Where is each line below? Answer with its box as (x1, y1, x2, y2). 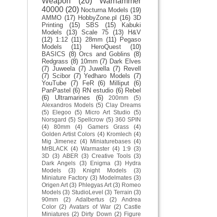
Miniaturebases (90, 138, 131, 144)
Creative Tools (92, 152, 131, 159)
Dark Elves (109, 57, 141, 65)
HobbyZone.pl (78, 14, 117, 21)
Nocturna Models (81, 6, 128, 14)
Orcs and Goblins (79, 50, 131, 58)
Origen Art (42, 181, 68, 188)
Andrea (122, 196, 141, 202)
